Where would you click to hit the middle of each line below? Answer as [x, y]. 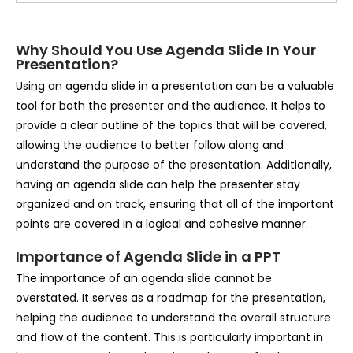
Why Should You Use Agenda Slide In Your [166, 50]
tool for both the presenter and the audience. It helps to [171, 105]
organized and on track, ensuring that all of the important [175, 204]
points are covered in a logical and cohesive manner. [162, 223]
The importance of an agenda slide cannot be [144, 279]
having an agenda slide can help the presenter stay [158, 184]
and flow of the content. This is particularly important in [169, 338]
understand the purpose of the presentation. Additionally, [174, 164]
